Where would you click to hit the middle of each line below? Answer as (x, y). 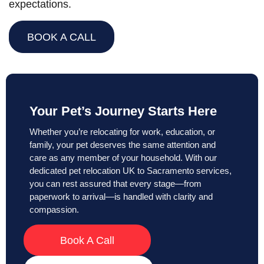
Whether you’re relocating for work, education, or (122, 131)
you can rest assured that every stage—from (115, 183)
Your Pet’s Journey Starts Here (123, 111)
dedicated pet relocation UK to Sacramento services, (131, 170)
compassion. (54, 209)
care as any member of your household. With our (123, 157)
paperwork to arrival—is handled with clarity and (121, 196)
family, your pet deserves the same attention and (123, 144)
